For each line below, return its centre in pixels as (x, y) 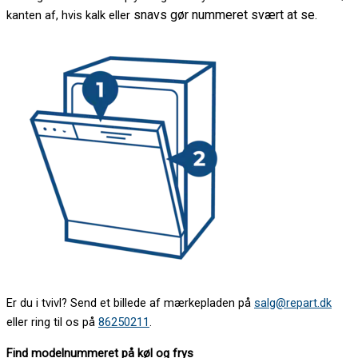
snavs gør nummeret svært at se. (225, 14)
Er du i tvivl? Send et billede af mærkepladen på (130, 303)
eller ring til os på (52, 322)
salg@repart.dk (293, 303)
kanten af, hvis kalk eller (70, 15)
